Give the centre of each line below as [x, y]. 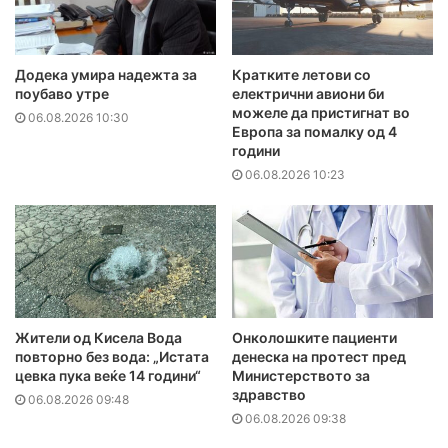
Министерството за [301, 376]
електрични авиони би [308, 94]
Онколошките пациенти [314, 338]
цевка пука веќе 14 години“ [108, 376]
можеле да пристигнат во [321, 113]
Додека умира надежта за [106, 74]
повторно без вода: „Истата [112, 357]
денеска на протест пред [319, 357]
